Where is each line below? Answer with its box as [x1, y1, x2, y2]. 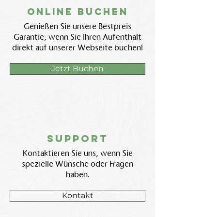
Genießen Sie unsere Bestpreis [24, 21, 131, 31]
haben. [65, 170, 90, 180]
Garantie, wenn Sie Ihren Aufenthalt [14, 32, 141, 42]
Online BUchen [27, 6, 128, 17]
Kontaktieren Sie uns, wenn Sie [22, 148, 133, 158]
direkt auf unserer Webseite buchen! [12, 43, 143, 53]
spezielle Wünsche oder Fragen [22, 159, 133, 169]
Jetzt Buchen [51, 64, 104, 73]
